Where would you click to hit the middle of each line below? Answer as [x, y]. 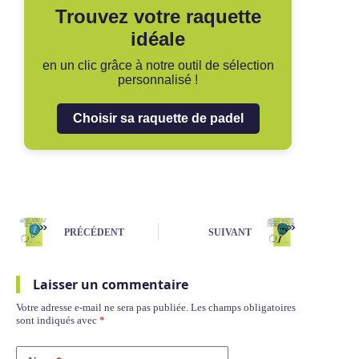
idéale [158, 38]
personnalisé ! [158, 79]
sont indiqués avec [58, 320]
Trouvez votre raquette [158, 16]
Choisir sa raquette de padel [158, 118]
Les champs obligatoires [243, 307]
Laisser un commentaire [111, 284]
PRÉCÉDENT [94, 233]
